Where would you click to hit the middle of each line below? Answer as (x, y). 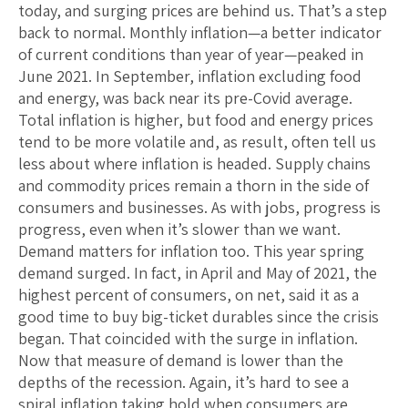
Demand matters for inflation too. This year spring (191, 250)
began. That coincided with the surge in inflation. (188, 338)
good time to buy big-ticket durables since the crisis (199, 316)
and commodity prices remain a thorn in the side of (194, 185)
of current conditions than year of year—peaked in (191, 54)
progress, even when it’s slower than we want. (179, 229)
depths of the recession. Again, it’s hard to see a (184, 382)
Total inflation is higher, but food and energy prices (196, 119)
